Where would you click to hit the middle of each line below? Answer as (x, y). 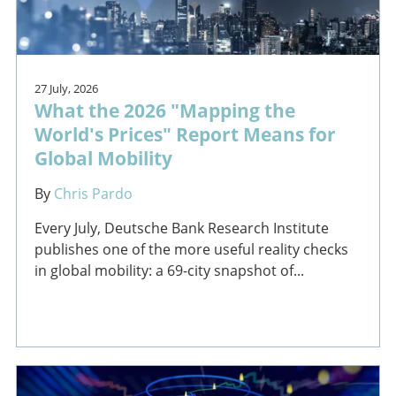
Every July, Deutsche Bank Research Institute (181, 228)
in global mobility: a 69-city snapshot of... (169, 270)
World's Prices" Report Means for (185, 133)
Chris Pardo (93, 193)
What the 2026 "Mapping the (164, 110)
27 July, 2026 (66, 88)
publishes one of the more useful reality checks (191, 249)
